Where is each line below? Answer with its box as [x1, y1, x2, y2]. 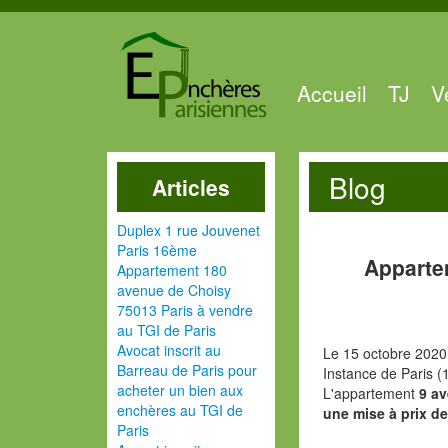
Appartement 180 [117, 260, 227, 280]
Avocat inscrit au [117, 340, 221, 360]
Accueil [297, 77, 367, 108]
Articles [152, 172, 231, 202]
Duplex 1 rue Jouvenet [117, 220, 260, 240]
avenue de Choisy [117, 280, 231, 300]
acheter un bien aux [117, 380, 243, 400]
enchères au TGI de [117, 400, 243, 420]
